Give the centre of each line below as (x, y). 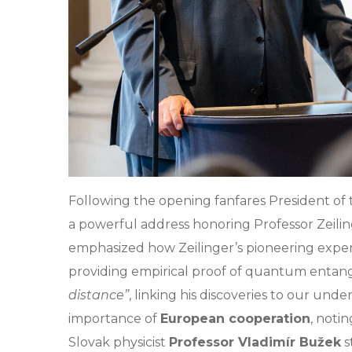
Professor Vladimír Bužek (255, 342)
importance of (114, 318)
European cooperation (235, 318)
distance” (99, 295)
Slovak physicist (119, 342)
